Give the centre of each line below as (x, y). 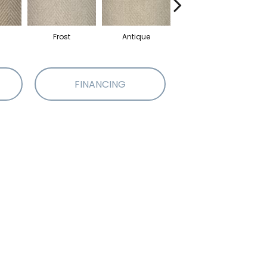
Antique (136, 37)
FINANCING (100, 84)
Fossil (211, 37)
